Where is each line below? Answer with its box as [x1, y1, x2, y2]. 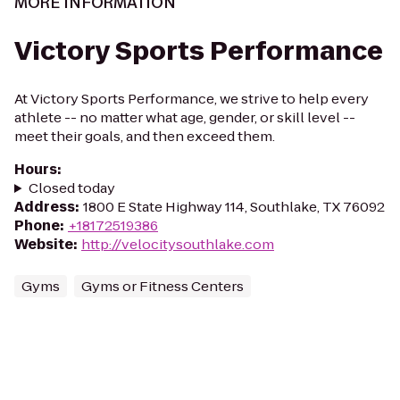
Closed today [28, 179, 115, 197]
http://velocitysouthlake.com [81, 235, 274, 254]
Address [14, 197, 75, 216]
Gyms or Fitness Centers [81, 277, 244, 296]
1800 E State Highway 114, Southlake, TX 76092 [83, 197, 385, 216]
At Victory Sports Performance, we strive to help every [14, 89, 369, 108]
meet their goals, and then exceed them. [14, 127, 275, 146]
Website [14, 235, 73, 254]
